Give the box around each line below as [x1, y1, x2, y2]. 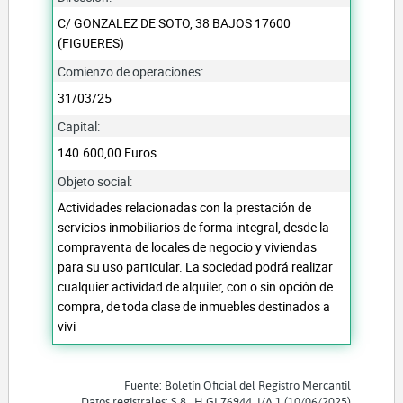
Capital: [58, 117, 101, 135]
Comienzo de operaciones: [58, 62, 204, 80]
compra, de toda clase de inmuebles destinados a [58, 297, 331, 315]
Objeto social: [58, 172, 133, 190]
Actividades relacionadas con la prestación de [58, 198, 312, 216]
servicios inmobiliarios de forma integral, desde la [58, 218, 330, 236]
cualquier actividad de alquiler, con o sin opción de [58, 277, 334, 295]
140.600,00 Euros [58, 143, 157, 161]
